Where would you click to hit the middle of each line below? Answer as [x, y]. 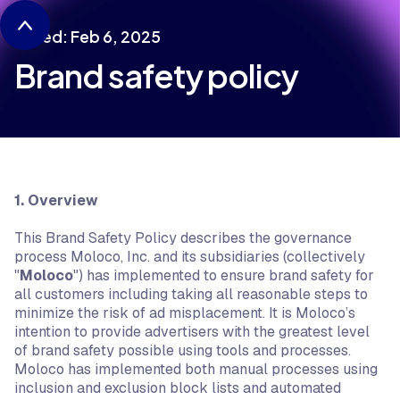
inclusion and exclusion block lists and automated [178, 388]
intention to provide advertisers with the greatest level [192, 332]
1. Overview [56, 200]
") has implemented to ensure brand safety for [224, 275]
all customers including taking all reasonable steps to [191, 294]
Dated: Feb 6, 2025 [87, 37]
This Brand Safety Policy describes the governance [183, 238]
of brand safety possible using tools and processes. [183, 350]
